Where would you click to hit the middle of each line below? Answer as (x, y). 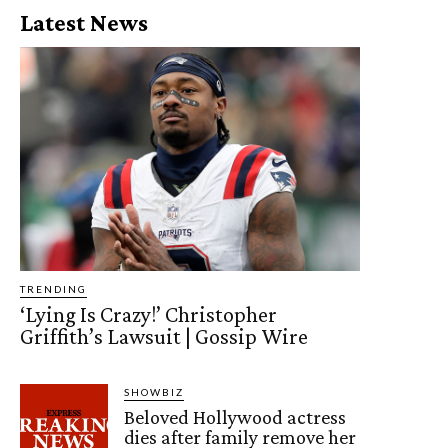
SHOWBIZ (154, 392)
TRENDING (53, 289)
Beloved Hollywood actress (235, 417)
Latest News (84, 22)
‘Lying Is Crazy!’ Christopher (148, 315)
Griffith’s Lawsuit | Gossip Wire (164, 337)
